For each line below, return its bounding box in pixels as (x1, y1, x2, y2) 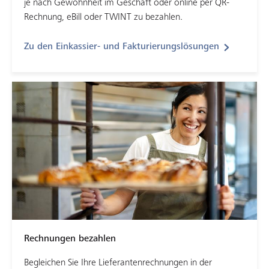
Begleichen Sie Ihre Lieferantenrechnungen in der (24, 258, 212, 268)
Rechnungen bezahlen (24, 234, 116, 244)
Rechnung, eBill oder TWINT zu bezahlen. (24, 13, 183, 23)
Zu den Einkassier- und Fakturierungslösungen (24, 42, 219, 52)
